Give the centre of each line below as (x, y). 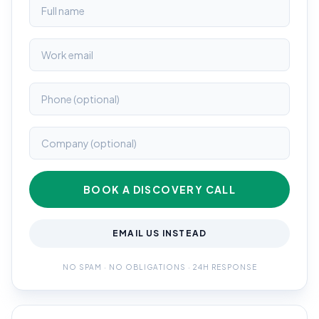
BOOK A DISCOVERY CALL (159, 190)
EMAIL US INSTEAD (159, 234)
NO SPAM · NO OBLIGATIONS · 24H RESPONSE (159, 267)
